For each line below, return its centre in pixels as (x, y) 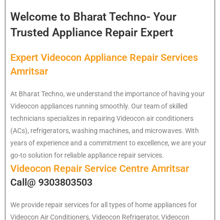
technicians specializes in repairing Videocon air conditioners (102, 119)
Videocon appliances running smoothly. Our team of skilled (99, 106)
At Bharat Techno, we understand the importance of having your (108, 94)
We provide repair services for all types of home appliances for (104, 205)
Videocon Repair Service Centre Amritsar (100, 169)
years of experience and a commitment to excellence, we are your (108, 143)
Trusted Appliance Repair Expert (92, 33)
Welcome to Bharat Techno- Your (93, 17)
